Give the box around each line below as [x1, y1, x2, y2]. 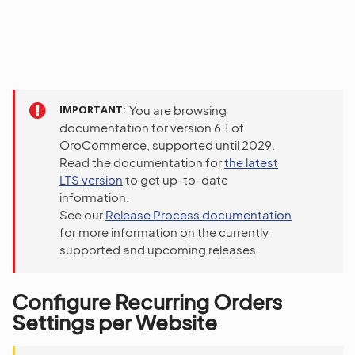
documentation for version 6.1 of [59, 120, 244, 135]
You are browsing [129, 102, 227, 117]
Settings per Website [12, 309, 217, 335]
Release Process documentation [105, 207, 292, 222]
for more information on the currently [59, 224, 269, 239]
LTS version [59, 172, 123, 187]
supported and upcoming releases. [59, 242, 259, 257]
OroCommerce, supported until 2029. [59, 137, 275, 152]
